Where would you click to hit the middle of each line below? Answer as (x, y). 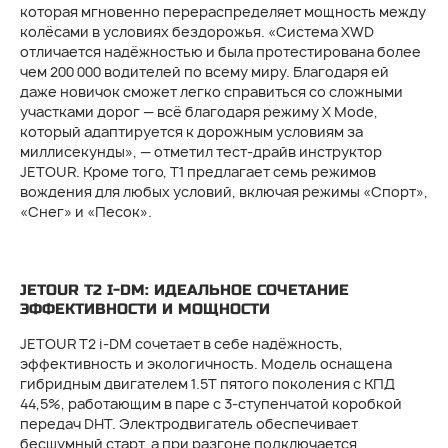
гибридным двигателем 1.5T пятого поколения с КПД (207, 383)
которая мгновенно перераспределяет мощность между (223, 11)
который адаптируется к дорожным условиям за (191, 131)
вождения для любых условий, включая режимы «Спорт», (224, 191)
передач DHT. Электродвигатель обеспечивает (189, 423)
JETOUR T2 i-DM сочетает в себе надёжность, (181, 343)
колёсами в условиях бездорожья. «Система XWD (197, 31)
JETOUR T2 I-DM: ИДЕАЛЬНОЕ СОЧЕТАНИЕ (184, 290)
